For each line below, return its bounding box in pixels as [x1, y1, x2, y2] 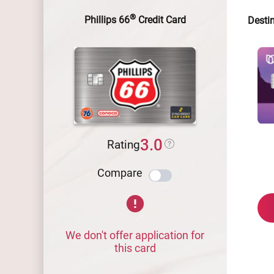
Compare [97, 166, 143, 179]
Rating [107, 138, 141, 152]
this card [114, 241, 156, 254]
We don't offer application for [65, 228, 205, 242]
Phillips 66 [84, 14, 130, 26]
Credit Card [135, 14, 186, 26]
